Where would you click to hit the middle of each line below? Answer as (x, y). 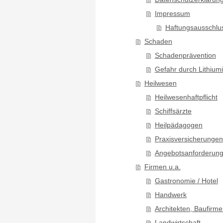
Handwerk (170, 195)
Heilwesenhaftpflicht (186, 97)
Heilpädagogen (178, 125)
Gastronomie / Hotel (186, 181)
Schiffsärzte (173, 111)
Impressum (172, 13)
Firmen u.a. (162, 167)
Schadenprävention (185, 55)
